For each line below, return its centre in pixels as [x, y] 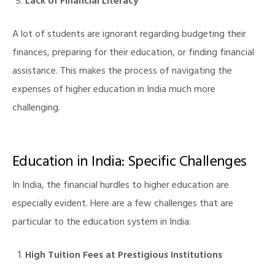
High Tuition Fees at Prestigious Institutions [123, 256]
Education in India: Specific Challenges [130, 164]
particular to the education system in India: [102, 223]
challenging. [36, 109]
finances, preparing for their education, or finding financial [133, 54]
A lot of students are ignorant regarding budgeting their [129, 35]
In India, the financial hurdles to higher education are [121, 186]
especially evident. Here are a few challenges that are [123, 205]
